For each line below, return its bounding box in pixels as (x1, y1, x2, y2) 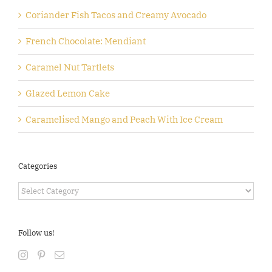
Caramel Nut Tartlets (25, 61, 114, 73)
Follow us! (18, 228, 55, 239)
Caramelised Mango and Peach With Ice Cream (25, 113, 223, 125)
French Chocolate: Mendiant (25, 35, 146, 47)
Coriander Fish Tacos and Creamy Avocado (25, 8, 206, 21)
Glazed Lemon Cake (25, 87, 110, 99)
